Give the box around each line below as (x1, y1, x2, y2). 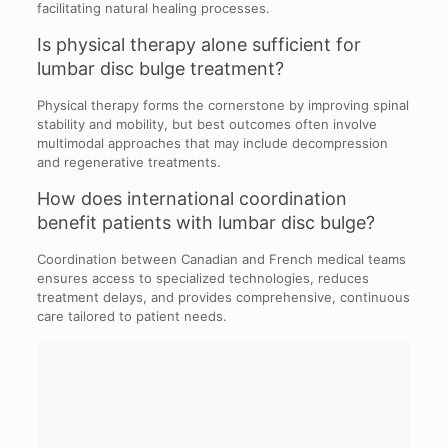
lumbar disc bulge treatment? (36, 57, 284, 79)
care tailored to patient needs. (36, 307, 227, 324)
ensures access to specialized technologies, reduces (36, 269, 369, 286)
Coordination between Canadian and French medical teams (36, 250, 406, 267)
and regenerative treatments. (36, 153, 221, 170)
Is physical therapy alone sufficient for (36, 33, 361, 55)
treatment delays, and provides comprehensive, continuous (36, 288, 410, 305)
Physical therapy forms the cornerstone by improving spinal (36, 96, 409, 113)
